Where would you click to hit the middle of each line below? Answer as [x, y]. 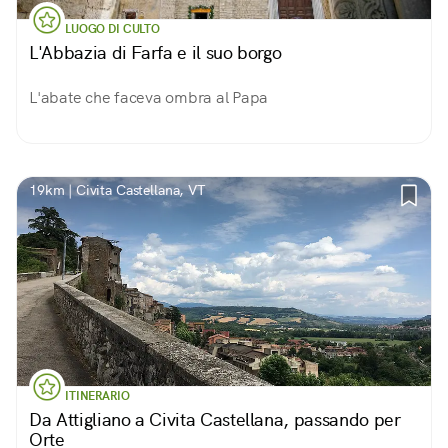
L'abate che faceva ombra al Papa [148, 97]
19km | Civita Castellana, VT [117, 190]
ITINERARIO [97, 396]
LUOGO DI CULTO [112, 29]
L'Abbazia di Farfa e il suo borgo [155, 52]
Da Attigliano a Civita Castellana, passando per [215, 419]
